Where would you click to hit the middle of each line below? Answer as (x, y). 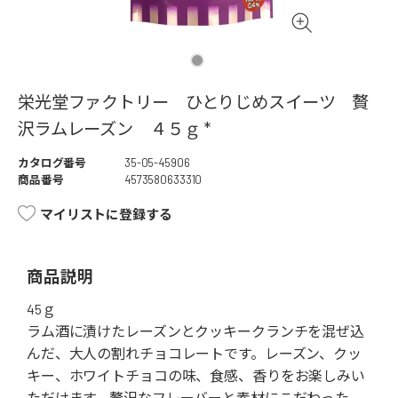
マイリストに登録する (106, 215)
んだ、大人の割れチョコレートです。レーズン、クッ (194, 354)
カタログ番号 (52, 163)
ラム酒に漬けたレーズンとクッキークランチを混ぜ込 (195, 331)
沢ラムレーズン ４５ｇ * (115, 129)
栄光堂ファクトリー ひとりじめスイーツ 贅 (194, 102)
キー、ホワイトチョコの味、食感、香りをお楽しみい (196, 376)
